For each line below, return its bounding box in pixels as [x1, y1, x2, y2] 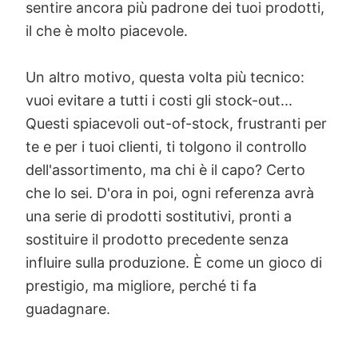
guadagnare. [26, 300, 110, 318]
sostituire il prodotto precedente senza [26, 231, 288, 249]
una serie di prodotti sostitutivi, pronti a [26, 208, 292, 225]
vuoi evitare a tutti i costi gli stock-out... [26, 92, 292, 109]
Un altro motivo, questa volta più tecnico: [26, 69, 304, 86]
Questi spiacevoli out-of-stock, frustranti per [26, 115, 327, 133]
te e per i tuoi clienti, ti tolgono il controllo [26, 138, 307, 156]
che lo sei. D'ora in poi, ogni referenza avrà [26, 185, 314, 202]
